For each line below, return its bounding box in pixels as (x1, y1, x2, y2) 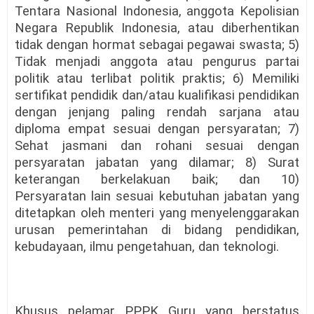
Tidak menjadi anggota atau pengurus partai (15, 53, 299, 69)
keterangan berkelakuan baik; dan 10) (15, 171, 299, 187)
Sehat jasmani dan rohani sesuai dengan (15, 137, 299, 153)
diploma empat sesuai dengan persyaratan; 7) (15, 121, 299, 137)
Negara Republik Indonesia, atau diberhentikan (15, 20, 299, 36)
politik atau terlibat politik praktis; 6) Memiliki (15, 70, 299, 86)
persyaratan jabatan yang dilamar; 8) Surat (15, 154, 299, 170)
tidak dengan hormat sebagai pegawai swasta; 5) (15, 36, 299, 53)
